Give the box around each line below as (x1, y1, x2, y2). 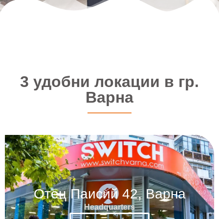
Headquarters (84, 202, 135, 211)
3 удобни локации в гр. (20, 72, 199, 90)
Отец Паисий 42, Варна (33, 186, 186, 201)
